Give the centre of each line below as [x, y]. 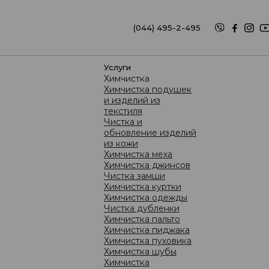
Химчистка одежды [146, 198]
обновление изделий [150, 133]
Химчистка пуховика [148, 241]
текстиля [123, 111]
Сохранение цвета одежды [83, 146]
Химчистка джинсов [147, 165]
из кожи [121, 144]
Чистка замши [134, 176]
